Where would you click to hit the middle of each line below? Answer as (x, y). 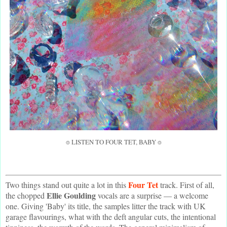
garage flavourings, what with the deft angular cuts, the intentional (111, 216)
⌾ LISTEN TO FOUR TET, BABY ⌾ (113, 142)
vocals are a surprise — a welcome (152, 195)
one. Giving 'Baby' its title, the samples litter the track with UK (106, 206)
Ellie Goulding (71, 195)
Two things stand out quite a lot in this (67, 184)
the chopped (26, 195)
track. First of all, (186, 184)
